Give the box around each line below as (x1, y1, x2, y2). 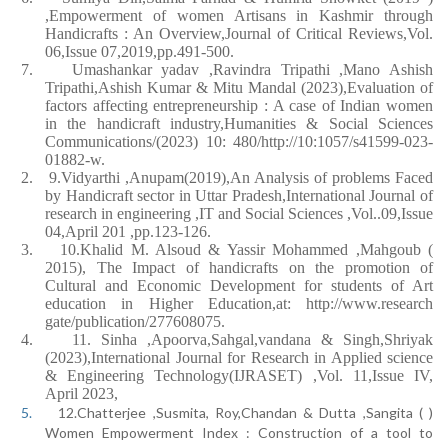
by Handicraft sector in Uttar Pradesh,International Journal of (45, 187, 433, 204)
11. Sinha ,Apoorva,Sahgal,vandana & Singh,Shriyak (72, 331, 434, 348)
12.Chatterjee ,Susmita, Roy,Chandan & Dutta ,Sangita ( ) (58, 404, 433, 421)
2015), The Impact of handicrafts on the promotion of (45, 259, 433, 276)
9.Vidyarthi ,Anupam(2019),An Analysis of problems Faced (48, 169, 433, 186)
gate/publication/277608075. (45, 313, 225, 330)
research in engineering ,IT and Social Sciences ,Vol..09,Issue (45, 205, 433, 222)
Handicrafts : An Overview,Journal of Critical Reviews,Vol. (45, 25, 433, 42)
